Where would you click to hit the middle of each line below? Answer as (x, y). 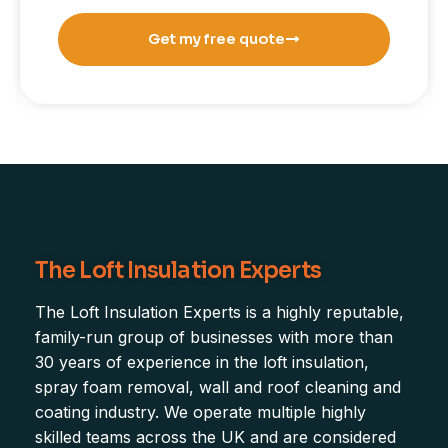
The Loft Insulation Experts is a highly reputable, (219, 312)
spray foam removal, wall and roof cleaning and (218, 387)
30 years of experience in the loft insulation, (202, 362)
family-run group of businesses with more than (214, 337)
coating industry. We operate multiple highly (200, 412)
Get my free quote (217, 38)
